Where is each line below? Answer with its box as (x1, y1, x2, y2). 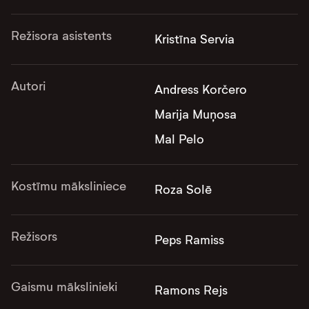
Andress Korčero (154, 82, 247, 97)
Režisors (11, 229, 57, 244)
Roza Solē (154, 182, 212, 197)
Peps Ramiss (154, 232, 224, 248)
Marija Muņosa (154, 107, 237, 122)
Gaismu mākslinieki (11, 279, 117, 295)
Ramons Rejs (154, 283, 228, 298)
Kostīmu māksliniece (11, 179, 126, 194)
